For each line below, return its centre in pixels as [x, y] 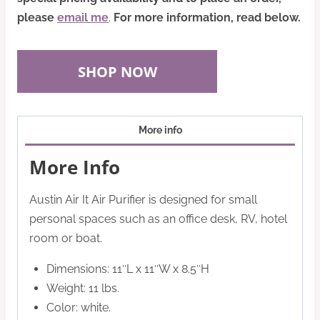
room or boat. [66, 239]
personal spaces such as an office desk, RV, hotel [158, 219]
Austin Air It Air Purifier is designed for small [143, 200]
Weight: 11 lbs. [83, 289]
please [36, 17]
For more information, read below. [207, 17]
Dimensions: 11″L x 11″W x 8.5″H [128, 269]
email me [83, 17]
